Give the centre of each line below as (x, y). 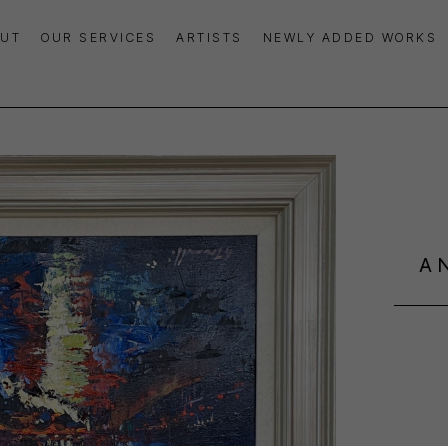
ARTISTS (209, 37)
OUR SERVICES (98, 37)
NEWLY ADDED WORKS (349, 37)
